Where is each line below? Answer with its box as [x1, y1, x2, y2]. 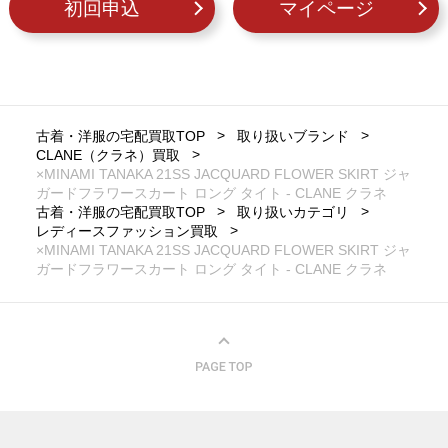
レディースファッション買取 [35, 223, 218, 240]
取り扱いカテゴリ [236, 204, 349, 221]
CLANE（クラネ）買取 [35, 147, 180, 164]
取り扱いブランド [236, 128, 349, 145]
